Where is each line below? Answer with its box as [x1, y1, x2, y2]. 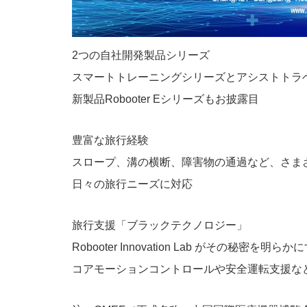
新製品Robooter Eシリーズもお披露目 [72, 93, 260, 105]
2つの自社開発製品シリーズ [72, 49, 210, 61]
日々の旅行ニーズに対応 [72, 177, 193, 190]
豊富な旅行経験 [72, 134, 149, 146]
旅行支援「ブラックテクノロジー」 [72, 219, 248, 231]
